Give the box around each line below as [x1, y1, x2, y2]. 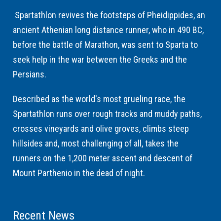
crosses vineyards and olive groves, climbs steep [13, 123, 189, 134]
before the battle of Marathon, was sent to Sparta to [13, 39, 198, 50]
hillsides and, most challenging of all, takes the [13, 138, 179, 148]
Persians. [13, 69, 47, 79]
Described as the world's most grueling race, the [13, 93, 186, 104]
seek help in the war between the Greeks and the [13, 54, 187, 65]
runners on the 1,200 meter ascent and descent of [13, 152, 193, 163]
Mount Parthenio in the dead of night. [13, 167, 146, 178]
